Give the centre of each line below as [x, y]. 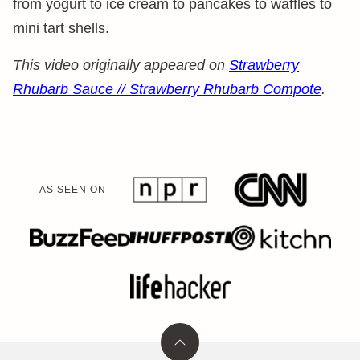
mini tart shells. [61, 28]
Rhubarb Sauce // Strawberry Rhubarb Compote [167, 89]
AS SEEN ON [73, 190]
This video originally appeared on [121, 65]
